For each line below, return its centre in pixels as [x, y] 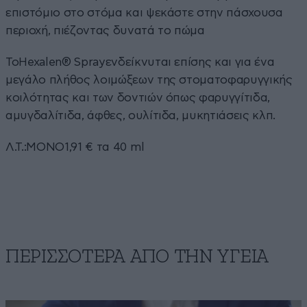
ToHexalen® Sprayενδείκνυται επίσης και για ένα [140, 62]
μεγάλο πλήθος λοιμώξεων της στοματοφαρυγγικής [149, 80]
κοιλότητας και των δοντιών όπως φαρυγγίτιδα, [138, 98]
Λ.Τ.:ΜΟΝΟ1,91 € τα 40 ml [75, 147]
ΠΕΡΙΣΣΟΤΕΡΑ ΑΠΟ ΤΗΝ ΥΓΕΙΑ [137, 257]
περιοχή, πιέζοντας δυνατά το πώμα [105, 31]
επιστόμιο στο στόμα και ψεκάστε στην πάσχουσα [144, 13]
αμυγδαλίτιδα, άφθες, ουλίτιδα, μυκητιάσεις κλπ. [141, 116]
